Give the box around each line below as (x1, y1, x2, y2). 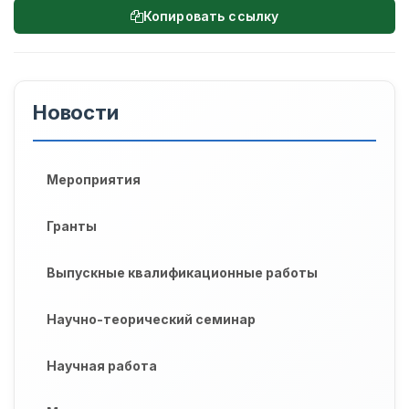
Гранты (47, 218, 97, 235)
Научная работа (47, 358, 157, 374)
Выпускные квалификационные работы (47, 265, 318, 281)
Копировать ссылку (142, 8, 279, 25)
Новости (33, 100, 119, 125)
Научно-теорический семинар (47, 311, 256, 328)
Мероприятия (47, 172, 141, 188)
